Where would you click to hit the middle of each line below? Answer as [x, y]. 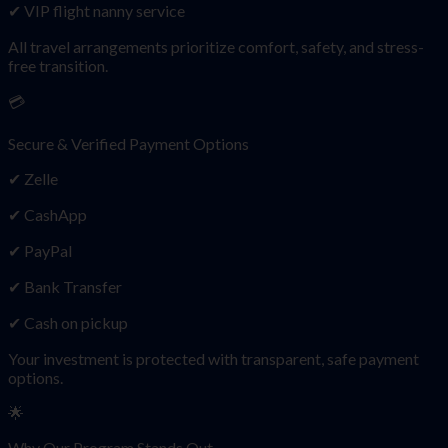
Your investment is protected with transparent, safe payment [213, 358]
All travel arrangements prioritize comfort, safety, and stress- [216, 46]
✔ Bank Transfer [65, 286]
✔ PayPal [40, 250]
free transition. [58, 65]
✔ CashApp [47, 214]
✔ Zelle [33, 178]
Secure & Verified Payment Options [128, 143]
